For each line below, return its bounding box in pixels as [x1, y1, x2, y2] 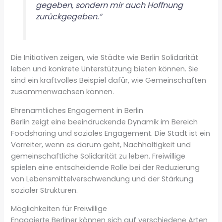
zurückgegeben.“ [35, 11, 102, 23]
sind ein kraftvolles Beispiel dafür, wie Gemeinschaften [11, 75, 207, 86]
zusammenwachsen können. [11, 87, 114, 97]
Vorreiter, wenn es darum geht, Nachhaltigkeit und [11, 139, 191, 150]
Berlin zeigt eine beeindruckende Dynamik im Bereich [11, 116, 198, 127]
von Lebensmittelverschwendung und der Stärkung [11, 173, 194, 184]
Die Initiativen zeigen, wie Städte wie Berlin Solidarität [11, 53, 199, 63]
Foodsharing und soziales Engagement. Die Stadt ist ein [11, 128, 211, 138]
